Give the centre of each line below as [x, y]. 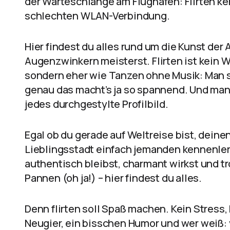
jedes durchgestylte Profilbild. [97, 104]
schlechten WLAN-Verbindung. [97, 16]
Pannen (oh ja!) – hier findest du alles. [113, 178]
